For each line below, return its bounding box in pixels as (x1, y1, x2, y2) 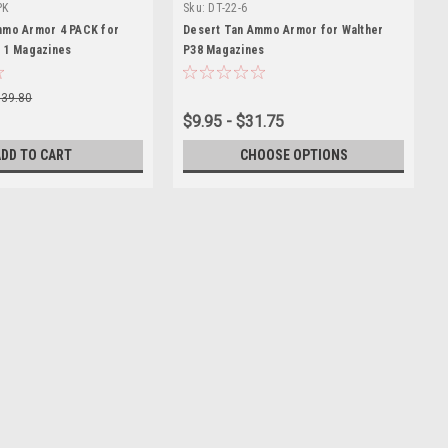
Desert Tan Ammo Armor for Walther (183, 22, 384, 37)
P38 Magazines (183, 42, 265, 57)
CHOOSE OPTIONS (239, 146, 348, 163)
